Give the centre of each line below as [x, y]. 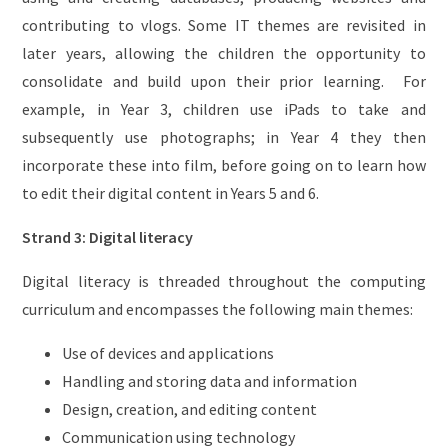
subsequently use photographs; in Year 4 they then [224, 136]
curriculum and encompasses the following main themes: [218, 308]
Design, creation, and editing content [190, 408]
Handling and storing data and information [210, 380]
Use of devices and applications [168, 352]
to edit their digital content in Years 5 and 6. [172, 192]
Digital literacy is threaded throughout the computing [224, 280]
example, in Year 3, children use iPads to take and [224, 108]
